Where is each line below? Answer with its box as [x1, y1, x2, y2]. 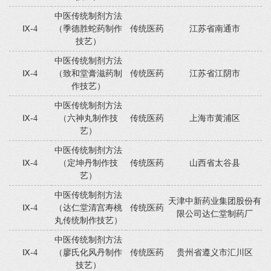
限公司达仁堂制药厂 [177, 209, 253, 219]
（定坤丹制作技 [59, 158, 119, 168]
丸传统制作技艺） [54, 215, 123, 226]
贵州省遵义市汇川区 [177, 247, 253, 258]
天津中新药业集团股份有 [168, 196, 262, 206]
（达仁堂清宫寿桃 [54, 203, 123, 213]
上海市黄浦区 [189, 113, 241, 123]
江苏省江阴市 [189, 68, 241, 79]
